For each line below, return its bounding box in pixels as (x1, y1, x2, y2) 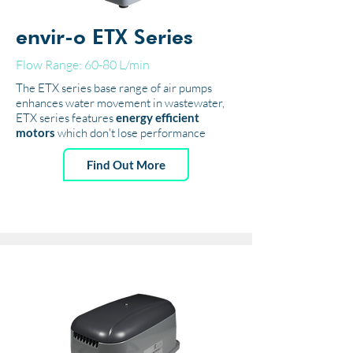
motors (16, 125, 55, 139)
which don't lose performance (55, 125, 206, 140)
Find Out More (87, 158, 165, 172)
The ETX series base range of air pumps (16, 80, 212, 95)
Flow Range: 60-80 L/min (16, 57, 150, 72)
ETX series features (16, 110, 116, 125)
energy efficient (116, 110, 199, 124)
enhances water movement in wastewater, (16, 95, 225, 110)
